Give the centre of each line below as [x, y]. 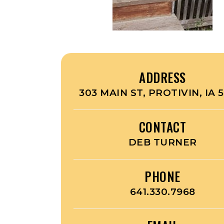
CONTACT [162, 127]
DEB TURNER [162, 142]
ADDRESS [162, 77]
